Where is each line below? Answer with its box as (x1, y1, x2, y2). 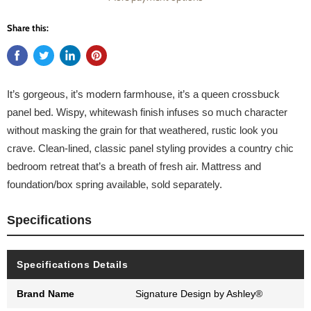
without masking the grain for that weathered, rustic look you (7, 124, 278, 136)
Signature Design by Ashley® (135, 287, 263, 299)
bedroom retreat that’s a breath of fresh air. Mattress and (7, 160, 261, 172)
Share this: (7, 22, 49, 33)
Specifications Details (17, 258, 128, 270)
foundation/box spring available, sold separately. (7, 178, 222, 190)
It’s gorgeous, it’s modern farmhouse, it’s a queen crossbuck (7, 87, 280, 100)
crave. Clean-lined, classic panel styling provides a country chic (7, 142, 294, 154)
